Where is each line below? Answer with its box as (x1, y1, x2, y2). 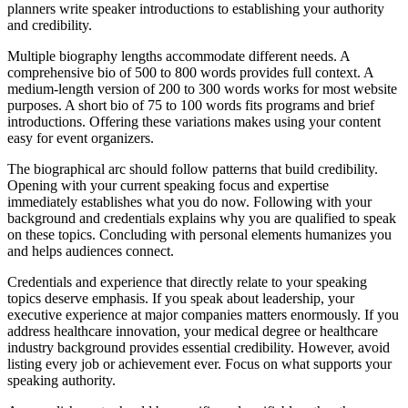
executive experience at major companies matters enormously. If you (7, 306, 399, 322)
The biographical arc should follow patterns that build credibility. (7, 160, 378, 177)
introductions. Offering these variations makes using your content (7, 113, 381, 129)
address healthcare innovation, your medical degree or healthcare (7, 322, 378, 339)
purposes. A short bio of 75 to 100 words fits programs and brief (7, 97, 374, 113)
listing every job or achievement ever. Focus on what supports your (7, 355, 392, 372)
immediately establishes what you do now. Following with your (7, 193, 372, 209)
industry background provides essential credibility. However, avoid (7, 339, 390, 355)
